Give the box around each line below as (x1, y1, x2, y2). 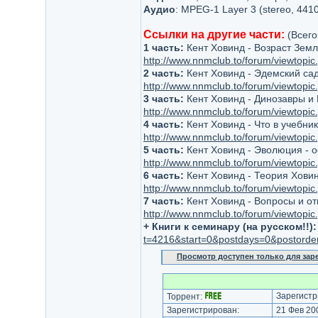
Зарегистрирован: (164, 305, 241, 315)
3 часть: (143, 93, 184, 104)
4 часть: (143, 119, 184, 130)
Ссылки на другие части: (143, 28, 285, 40)
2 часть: (143, 67, 184, 79)
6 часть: (143, 170, 184, 181)
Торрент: (164, 292, 204, 302)
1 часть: (143, 42, 184, 53)
